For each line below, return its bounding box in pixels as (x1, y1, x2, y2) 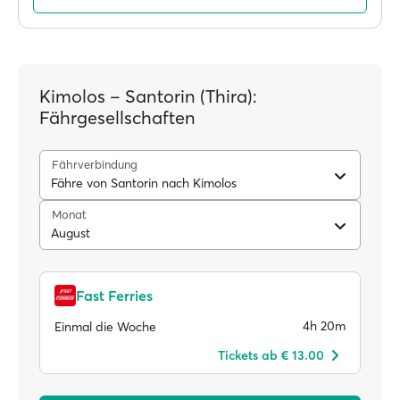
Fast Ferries (76, 287, 153, 304)
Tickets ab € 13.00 (218, 346, 324, 363)
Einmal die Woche (54, 318, 156, 335)
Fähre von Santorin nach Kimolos (51, 175, 237, 191)
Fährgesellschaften (39, 106, 196, 129)
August (51, 225, 90, 241)
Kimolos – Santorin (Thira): (39, 85, 257, 107)
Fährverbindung (52, 157, 137, 171)
